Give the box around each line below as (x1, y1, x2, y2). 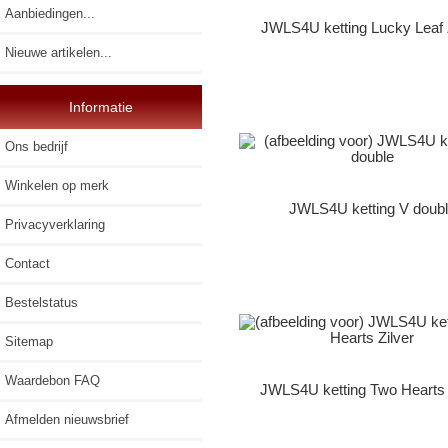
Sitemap (5, 333, 53, 349)
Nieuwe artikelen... (5, 44, 112, 60)
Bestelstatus (5, 294, 78, 310)
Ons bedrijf (5, 138, 68, 154)
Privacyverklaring (5, 216, 105, 232)
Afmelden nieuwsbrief (5, 411, 129, 427)
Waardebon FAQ (5, 372, 100, 388)
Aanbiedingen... (5, 5, 95, 21)
